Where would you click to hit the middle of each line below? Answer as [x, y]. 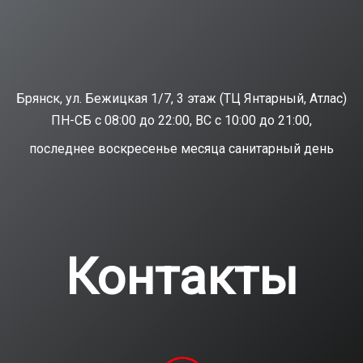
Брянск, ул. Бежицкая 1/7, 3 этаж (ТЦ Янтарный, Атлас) [181, 98]
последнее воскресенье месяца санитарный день [181, 149]
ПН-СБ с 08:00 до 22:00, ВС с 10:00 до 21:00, [181, 120]
